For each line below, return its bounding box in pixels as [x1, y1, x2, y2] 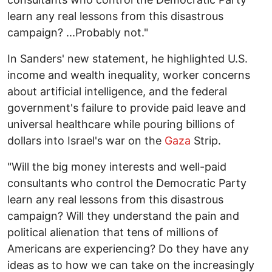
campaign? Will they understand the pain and [7, 209, 239, 223]
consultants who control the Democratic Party [7, 177, 246, 190]
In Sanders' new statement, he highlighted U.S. [7, 52, 248, 66]
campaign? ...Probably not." [7, 26, 148, 39]
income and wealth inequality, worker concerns [7, 69, 250, 82]
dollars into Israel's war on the [7, 134, 165, 148]
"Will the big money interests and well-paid [7, 160, 226, 174]
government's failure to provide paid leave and [7, 101, 246, 115]
